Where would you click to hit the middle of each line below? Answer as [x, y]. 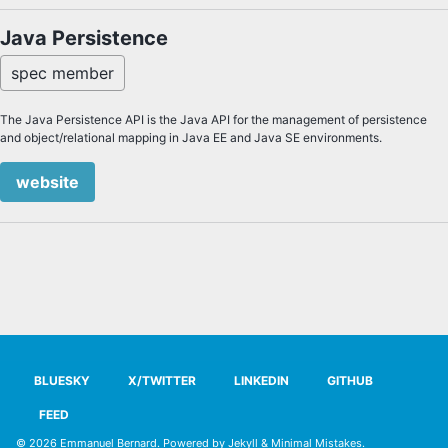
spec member [62, 72]
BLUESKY [60, 381]
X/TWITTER [160, 381]
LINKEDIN [260, 381]
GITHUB [348, 381]
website [47, 182]
